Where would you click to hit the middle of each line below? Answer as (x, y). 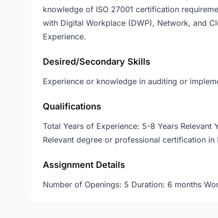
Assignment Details (84, 165)
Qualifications (72, 106)
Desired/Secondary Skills (97, 62)
